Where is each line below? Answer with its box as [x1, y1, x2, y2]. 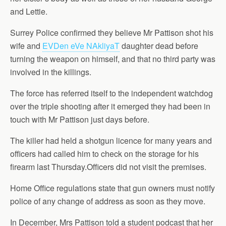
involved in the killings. [10, 66, 93, 78]
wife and [10, 40, 42, 51]
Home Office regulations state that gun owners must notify [10, 182, 215, 194]
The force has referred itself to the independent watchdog [10, 87, 213, 99]
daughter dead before [120, 40, 198, 51]
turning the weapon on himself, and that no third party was [10, 53, 215, 65]
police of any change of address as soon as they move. [10, 195, 205, 207]
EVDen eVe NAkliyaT [42, 40, 120, 51]
